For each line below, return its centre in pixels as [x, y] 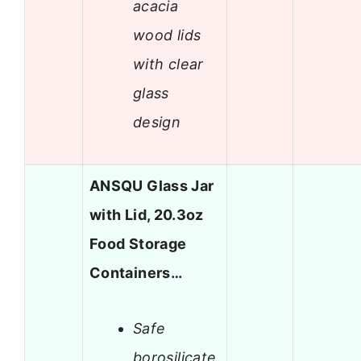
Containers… [136, 273]
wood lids [167, 35]
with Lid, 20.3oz [147, 215]
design [157, 122]
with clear [168, 64]
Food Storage [138, 244]
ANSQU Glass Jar [152, 186]
